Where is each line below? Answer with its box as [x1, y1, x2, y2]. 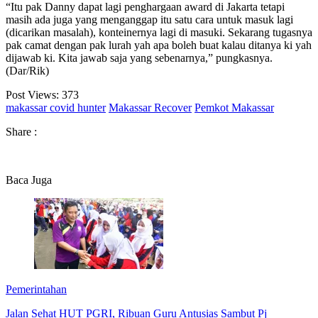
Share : [6, 125, 37, 138]
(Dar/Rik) [6, 64, 49, 77]
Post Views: [6, 88, 59, 101]
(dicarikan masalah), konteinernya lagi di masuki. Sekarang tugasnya [6, 26, 312, 38]
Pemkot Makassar [194, 101, 274, 114]
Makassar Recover [109, 101, 192, 114]
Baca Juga [6, 173, 52, 186]
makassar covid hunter [6, 101, 106, 114]
